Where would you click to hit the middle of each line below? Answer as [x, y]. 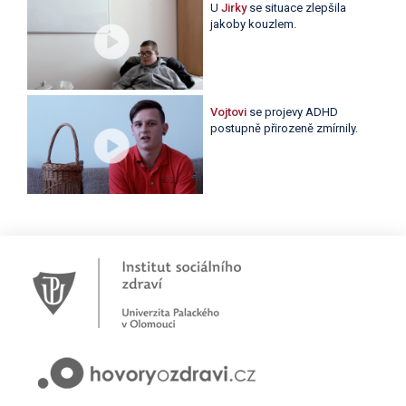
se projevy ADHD [293, 111]
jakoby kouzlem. [253, 24]
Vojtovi [229, 111]
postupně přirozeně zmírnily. [284, 128]
